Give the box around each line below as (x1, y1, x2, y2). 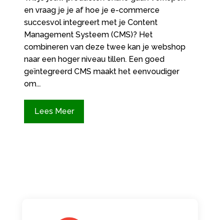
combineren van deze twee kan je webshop (24, 42, 186, 52)
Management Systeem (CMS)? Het (24, 30, 153, 40)
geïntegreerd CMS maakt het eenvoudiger (24, 67, 179, 77)
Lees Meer (34, 107, 74, 116)
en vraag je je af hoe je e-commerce (24, 5, 160, 15)
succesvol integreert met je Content (24, 18, 158, 27)
